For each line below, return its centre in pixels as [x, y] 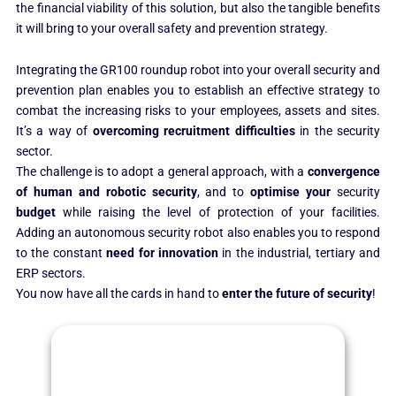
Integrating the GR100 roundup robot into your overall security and [198, 70]
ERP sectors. [50, 274]
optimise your [294, 192]
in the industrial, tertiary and [301, 253]
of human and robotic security [106, 192]
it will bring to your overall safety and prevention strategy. [171, 29]
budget [39, 213]
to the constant [61, 253]
